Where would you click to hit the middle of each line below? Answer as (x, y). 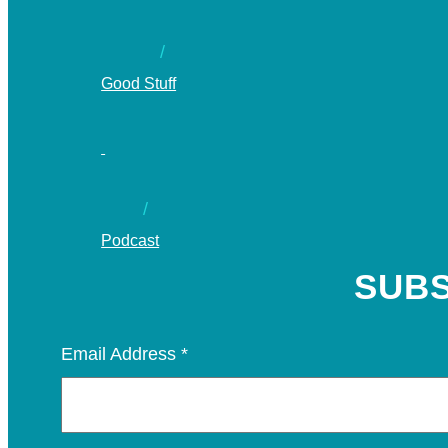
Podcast (130, 240)
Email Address (121, 353)
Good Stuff (139, 83)
